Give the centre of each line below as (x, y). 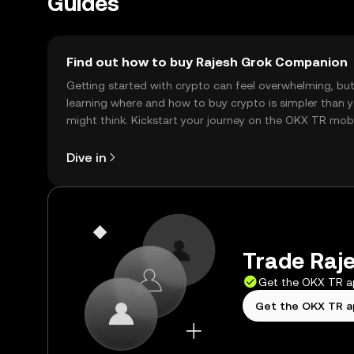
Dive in (86, 157)
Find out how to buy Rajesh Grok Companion (207, 62)
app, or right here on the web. (144, 137)
